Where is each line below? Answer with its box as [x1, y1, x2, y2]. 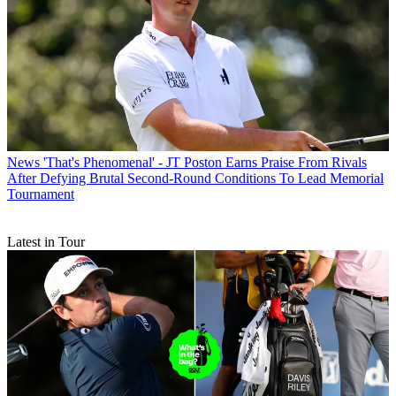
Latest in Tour [7, 234, 85, 250]
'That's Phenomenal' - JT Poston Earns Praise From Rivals [43, 155, 367, 171]
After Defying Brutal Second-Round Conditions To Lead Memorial [7, 171, 384, 187]
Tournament [7, 187, 74, 202]
